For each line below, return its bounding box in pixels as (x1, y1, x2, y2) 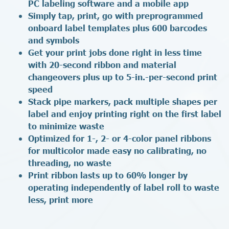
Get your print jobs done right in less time (28, 47, 202, 57)
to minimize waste (28, 120, 104, 131)
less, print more (28, 194, 93, 204)
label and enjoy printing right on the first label (28, 108, 221, 119)
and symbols (28, 34, 79, 45)
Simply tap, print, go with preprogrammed (28, 10, 203, 20)
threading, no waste (28, 157, 111, 168)
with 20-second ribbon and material (28, 59, 176, 70)
